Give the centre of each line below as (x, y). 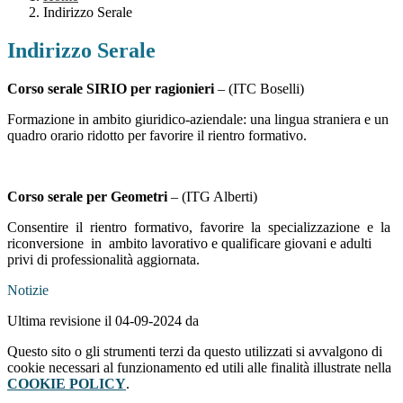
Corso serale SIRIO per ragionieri (111, 89)
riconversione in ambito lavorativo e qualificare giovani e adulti (189, 244)
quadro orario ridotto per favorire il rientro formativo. (157, 136)
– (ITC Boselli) (259, 89)
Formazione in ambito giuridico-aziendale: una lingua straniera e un (198, 120)
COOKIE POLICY (67, 384)
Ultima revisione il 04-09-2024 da (103, 321)
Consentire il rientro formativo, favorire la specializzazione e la (201, 228)
